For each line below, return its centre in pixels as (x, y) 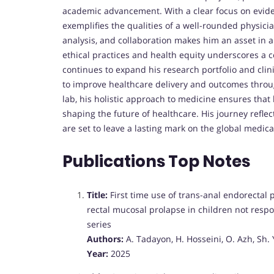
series (99, 224)
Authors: (105, 239)
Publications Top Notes (156, 162)
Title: (97, 195)
